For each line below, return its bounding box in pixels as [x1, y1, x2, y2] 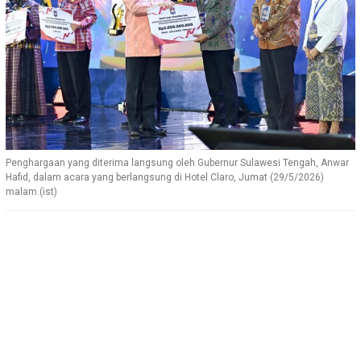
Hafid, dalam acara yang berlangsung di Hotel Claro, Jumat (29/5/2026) [6, 171, 324, 183]
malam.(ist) [6, 185, 57, 197]
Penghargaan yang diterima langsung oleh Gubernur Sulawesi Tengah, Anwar [6, 156, 349, 168]
